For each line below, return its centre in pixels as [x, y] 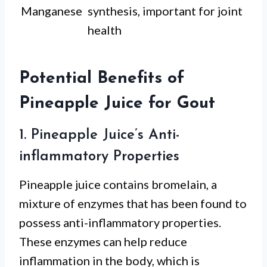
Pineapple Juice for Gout [117, 104]
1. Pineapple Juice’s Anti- [100, 135]
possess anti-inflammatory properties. [120, 222]
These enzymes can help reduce [103, 241]
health [105, 30]
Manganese [52, 11]
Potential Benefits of [102, 79]
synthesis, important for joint [165, 11]
